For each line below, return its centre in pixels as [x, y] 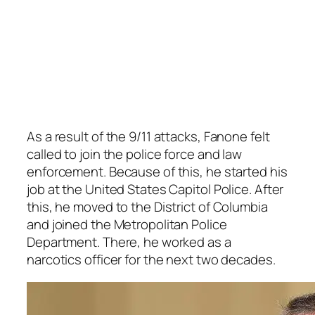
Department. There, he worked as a [129, 242]
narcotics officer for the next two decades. [151, 260]
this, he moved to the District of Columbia [147, 207]
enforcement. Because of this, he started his [157, 172]
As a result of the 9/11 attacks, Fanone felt [148, 137]
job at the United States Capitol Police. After [155, 189]
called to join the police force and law [135, 154]
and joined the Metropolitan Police [127, 225]
